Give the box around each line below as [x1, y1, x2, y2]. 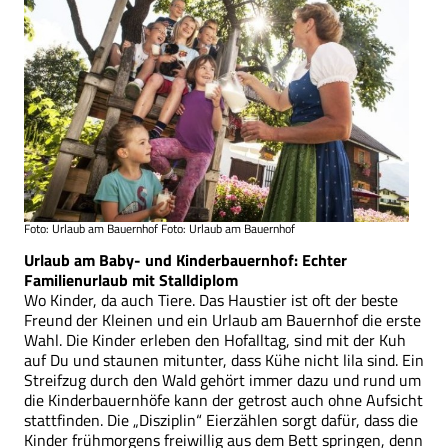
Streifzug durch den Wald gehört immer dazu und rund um [24, 367, 421, 392]
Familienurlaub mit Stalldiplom [24, 267, 238, 292]
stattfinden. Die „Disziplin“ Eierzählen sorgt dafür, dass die [24, 407, 418, 432]
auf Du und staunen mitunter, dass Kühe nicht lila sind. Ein [24, 347, 424, 372]
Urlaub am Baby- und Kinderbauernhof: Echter [24, 247, 347, 272]
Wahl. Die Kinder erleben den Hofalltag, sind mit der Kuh [24, 327, 406, 352]
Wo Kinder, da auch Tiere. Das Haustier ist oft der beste [24, 287, 398, 312]
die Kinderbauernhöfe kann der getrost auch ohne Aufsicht [24, 387, 423, 412]
